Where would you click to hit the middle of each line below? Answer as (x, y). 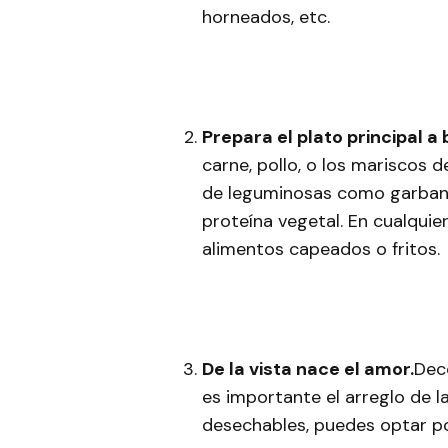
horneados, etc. (266, 17)
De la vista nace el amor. (308, 369)
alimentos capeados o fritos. (321, 249)
